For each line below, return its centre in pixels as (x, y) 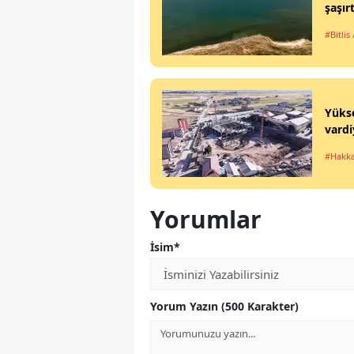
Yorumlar (206, 220)
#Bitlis (337, 35)
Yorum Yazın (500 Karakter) (224, 307)
